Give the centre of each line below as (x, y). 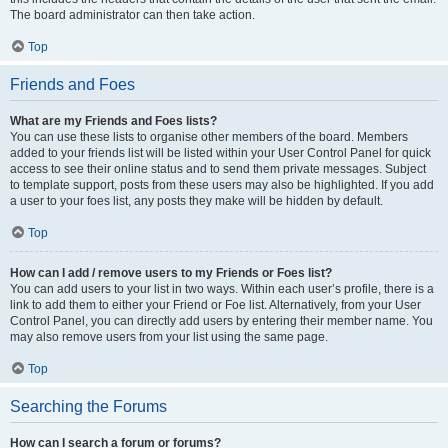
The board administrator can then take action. (132, 15)
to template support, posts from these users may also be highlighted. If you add (222, 185)
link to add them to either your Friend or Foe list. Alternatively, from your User (215, 305)
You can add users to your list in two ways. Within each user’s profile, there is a (222, 289)
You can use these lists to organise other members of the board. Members (209, 137)
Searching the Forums (88, 406)
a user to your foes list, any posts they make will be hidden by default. (196, 201)
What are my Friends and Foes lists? (113, 121)
